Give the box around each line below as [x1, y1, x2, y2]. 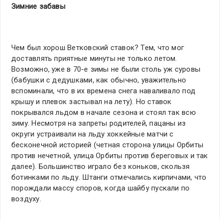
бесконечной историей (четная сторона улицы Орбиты [11, 140, 204, 150]
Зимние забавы [11, 2, 65, 11]
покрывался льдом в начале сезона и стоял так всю [11, 108, 196, 117]
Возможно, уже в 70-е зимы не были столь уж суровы [11, 65, 201, 74]
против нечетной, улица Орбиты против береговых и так [11, 151, 208, 161]
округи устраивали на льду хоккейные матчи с [11, 130, 174, 139]
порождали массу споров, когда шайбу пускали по [11, 184, 190, 193]
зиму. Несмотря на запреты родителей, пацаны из [11, 119, 186, 128]
